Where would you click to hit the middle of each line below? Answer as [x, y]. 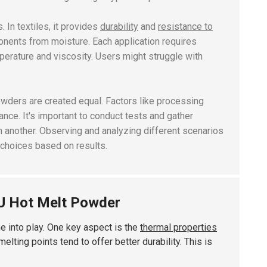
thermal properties [178, 227]
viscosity [72, 56]
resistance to [185, 26]
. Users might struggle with [147, 56]
